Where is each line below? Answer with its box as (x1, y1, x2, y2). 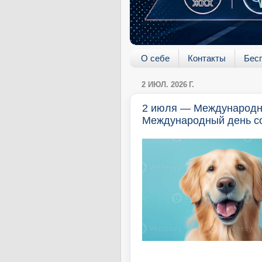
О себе (140, 53, 170, 64)
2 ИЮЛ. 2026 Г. (142, 80, 194, 89)
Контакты (187, 53, 226, 64)
